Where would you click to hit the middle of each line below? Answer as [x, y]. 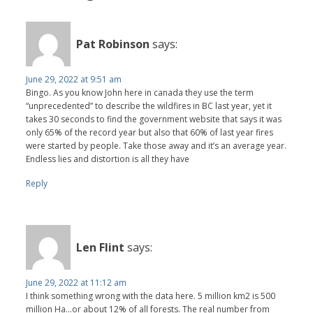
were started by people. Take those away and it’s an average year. [156, 146]
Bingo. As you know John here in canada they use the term [140, 93]
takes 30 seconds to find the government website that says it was [154, 119]
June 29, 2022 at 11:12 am [77, 283]
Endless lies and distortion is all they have [108, 159]
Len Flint [101, 247]
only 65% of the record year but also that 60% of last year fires [150, 133]
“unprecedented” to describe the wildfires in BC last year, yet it [149, 106]
